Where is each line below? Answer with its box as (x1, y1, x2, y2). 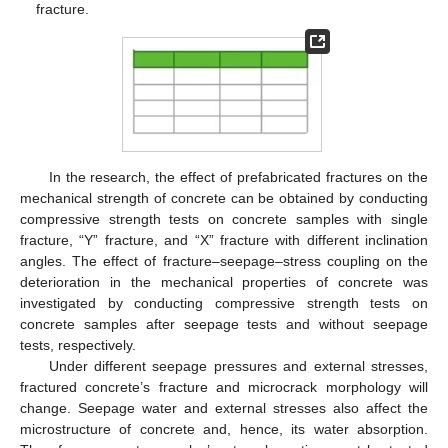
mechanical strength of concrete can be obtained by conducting (20, 189, 428, 206)
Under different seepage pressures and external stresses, (48, 357, 428, 374)
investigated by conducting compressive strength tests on (20, 294, 428, 311)
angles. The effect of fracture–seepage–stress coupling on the (20, 252, 428, 269)
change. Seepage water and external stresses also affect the (20, 399, 428, 416)
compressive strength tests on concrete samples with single (20, 210, 428, 227)
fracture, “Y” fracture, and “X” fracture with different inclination (20, 231, 428, 248)
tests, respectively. (20, 336, 136, 353)
